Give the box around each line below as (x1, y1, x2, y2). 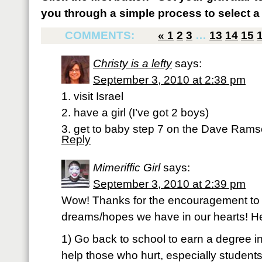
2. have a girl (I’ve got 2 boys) (61, 106, 209, 119)
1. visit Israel (61, 90, 123, 102)
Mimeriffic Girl (93, 161, 160, 174)
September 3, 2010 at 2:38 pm (93, 74, 246, 86)
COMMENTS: (65, 29, 137, 42)
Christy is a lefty (93, 57, 172, 70)
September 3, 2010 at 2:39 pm (93, 178, 246, 190)
